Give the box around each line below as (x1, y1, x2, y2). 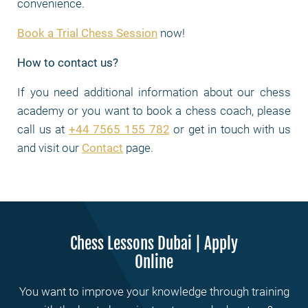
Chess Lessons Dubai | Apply (70, 234, 238, 254)
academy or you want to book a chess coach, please (17, 104, 291, 118)
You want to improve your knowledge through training (19, 285, 289, 298)
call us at (17, 122, 69, 136)
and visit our (17, 141, 82, 155)
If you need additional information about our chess (17, 85, 291, 99)
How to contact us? (17, 56, 118, 69)
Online (135, 252, 173, 272)
